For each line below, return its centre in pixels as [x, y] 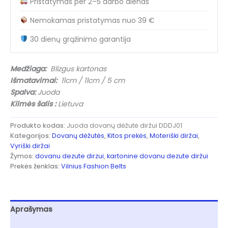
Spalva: [23, 92]
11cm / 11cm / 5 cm [91, 80]
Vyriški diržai [30, 146]
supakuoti [28, 14]
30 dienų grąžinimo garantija [80, 39]
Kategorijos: [31, 135]
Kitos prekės [127, 135]
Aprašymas [31, 209]
